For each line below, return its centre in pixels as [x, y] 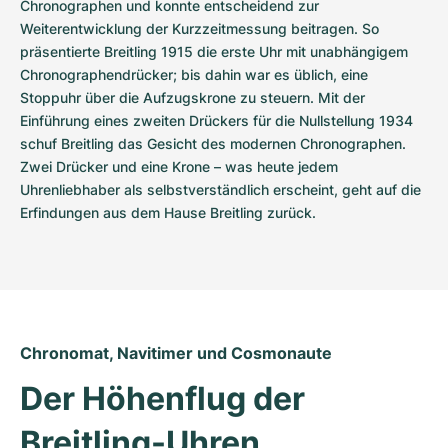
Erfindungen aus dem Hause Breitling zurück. [168, 212]
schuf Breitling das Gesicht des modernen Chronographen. [213, 143]
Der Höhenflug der [162, 398]
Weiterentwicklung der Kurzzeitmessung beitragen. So [199, 28]
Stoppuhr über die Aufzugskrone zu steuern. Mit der [192, 97]
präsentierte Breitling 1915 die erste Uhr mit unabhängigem [214, 51]
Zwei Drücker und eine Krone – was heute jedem [179, 166]
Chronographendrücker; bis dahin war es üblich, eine [194, 74]
